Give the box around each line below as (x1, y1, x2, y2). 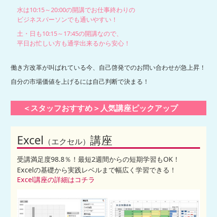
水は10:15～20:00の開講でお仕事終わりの (11, 5, 136, 14)
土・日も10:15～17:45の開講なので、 (11, 29, 123, 38)
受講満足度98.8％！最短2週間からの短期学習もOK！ (17, 155, 180, 164)
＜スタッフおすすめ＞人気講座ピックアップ (23, 102, 178, 113)
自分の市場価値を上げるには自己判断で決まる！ (11, 77, 150, 86)
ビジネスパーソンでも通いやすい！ (11, 15, 118, 24)
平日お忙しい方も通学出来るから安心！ (11, 38, 131, 47)
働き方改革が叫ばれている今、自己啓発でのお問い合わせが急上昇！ (11, 62, 206, 72)
